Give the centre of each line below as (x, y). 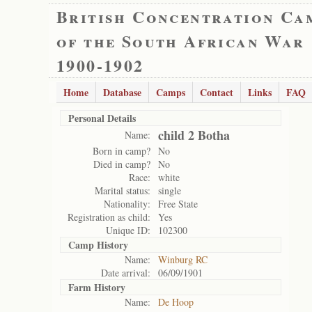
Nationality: (127, 204)
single (170, 190)
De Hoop (176, 302)
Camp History (98, 245)
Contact (217, 92)
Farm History (97, 287)
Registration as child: (109, 217)
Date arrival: (126, 273)
